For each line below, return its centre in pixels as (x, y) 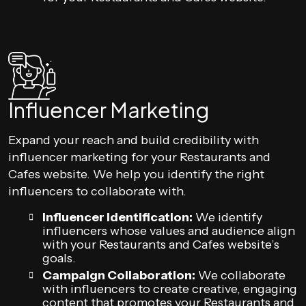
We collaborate (240, 275)
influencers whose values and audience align (169, 231)
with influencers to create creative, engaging (170, 289)
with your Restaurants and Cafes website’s (161, 245)
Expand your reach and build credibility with (134, 140)
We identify (227, 217)
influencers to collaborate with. (97, 191)
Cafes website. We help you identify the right (136, 174)
